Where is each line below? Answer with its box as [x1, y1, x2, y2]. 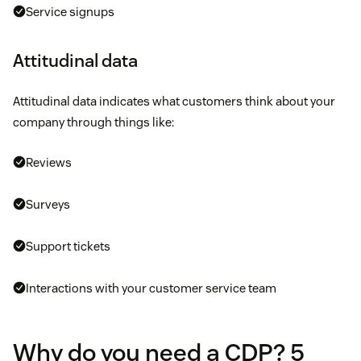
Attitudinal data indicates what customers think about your [13, 93, 335, 109]
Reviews [26, 154, 72, 170]
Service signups [26, 3, 114, 19]
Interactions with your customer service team [26, 280, 276, 296]
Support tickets [26, 238, 110, 254]
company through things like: [13, 114, 174, 130]
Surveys [26, 196, 70, 212]
